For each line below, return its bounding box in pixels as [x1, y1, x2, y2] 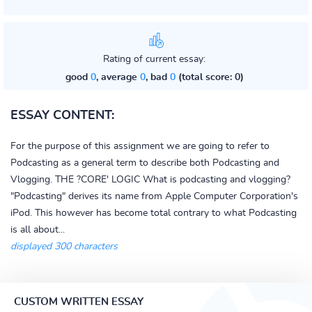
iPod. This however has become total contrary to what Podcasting [10, 208, 297, 218]
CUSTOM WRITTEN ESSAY [14, 297, 143, 307]
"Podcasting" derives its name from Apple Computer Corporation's [10, 192, 298, 201]
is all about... [10, 225, 65, 235]
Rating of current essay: [103, 54, 205, 64]
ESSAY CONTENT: [10, 109, 114, 122]
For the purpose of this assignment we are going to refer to [10, 141, 270, 151]
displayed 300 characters [10, 242, 118, 251]
